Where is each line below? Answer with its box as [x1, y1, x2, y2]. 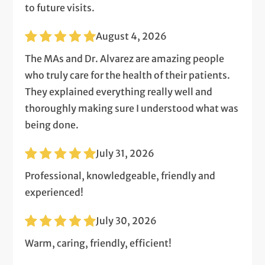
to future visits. [25, 1, 95, 14]
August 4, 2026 [96, 30, 167, 42]
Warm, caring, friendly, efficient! [25, 237, 172, 249]
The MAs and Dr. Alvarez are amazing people [25, 52, 225, 64]
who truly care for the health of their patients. [25, 69, 231, 81]
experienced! [25, 186, 84, 198]
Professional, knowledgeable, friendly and [25, 169, 216, 182]
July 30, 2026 [96, 214, 157, 227]
